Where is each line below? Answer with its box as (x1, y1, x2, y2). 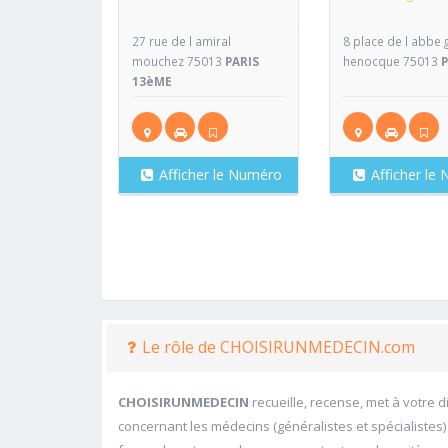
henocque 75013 (343, 52, 442, 69)
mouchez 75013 (132, 52, 225, 69)
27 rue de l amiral (132, 32, 231, 49)
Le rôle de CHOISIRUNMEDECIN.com (142, 335, 415, 358)
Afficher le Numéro (159, 164, 283, 184)
